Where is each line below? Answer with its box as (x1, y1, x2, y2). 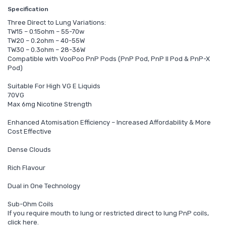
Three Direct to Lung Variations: (8, 18, 106, 26)
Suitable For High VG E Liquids (8, 82, 100, 90)
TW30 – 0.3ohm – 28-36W (8, 45, 85, 53)
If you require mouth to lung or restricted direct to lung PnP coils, (8, 209, 209, 217)
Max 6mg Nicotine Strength (8, 100, 92, 108)
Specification (8, 5, 48, 13)
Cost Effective (8, 127, 51, 135)
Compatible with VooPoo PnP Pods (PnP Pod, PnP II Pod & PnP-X (8, 54, 210, 63)
